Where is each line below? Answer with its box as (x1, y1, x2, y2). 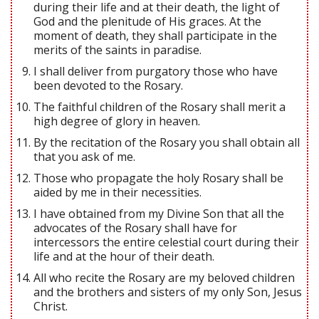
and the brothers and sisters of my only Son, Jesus (33, 283, 302, 300)
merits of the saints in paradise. (33, 41, 202, 58)
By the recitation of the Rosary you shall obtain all (33, 134, 300, 150)
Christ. (33, 298, 68, 314)
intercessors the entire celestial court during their (33, 234, 299, 250)
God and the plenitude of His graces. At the (33, 13, 261, 29)
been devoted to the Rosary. (33, 77, 183, 93)
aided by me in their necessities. (33, 184, 202, 200)
